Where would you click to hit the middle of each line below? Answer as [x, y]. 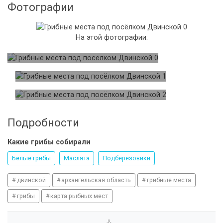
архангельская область [96, 180]
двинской [31, 180]
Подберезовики [126, 158]
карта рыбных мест [79, 196]
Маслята [77, 158]
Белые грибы [31, 158]
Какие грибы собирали [49, 142]
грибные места [169, 180]
